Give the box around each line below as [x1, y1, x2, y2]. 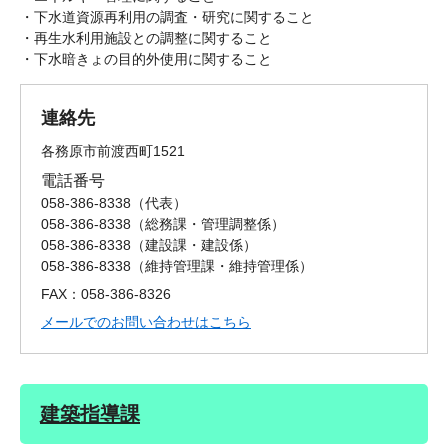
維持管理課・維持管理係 [145, 258, 299, 275]
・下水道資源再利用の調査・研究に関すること [20, 9, 314, 26]
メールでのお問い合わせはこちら [41, 314, 251, 331]
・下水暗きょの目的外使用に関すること [20, 51, 272, 68]
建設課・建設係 [145, 237, 243, 254]
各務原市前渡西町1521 [41, 143, 185, 160]
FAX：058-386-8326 [41, 286, 171, 303]
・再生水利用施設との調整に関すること [20, 30, 272, 47]
